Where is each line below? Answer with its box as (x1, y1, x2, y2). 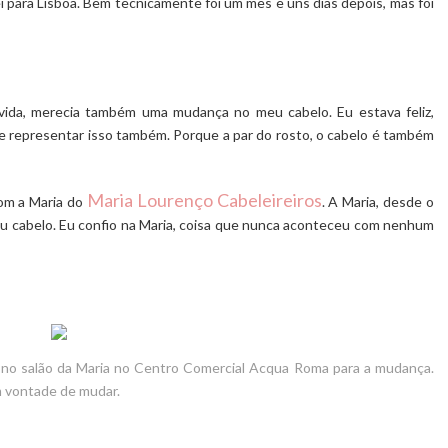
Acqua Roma (245, 358, 329, 376)
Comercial (183, 358, 246, 376)
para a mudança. (328, 358, 435, 376)
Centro (134, 358, 184, 376)
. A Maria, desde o (321, 192, 435, 210)
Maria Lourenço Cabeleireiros (86, 188, 322, 211)
